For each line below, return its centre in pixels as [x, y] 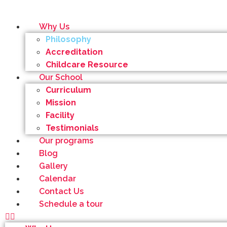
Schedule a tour [71, 204]
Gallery [53, 166]
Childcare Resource [87, 65]
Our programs [66, 141]
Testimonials [72, 128]
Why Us [54, 27]
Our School [61, 77]
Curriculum [68, 90]
